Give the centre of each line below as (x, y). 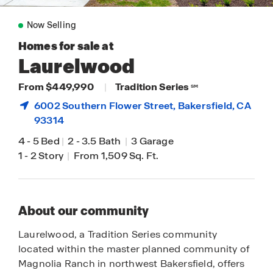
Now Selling (52, 25)
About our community (83, 211)
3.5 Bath (102, 141)
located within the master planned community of (134, 249)
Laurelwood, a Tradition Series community (118, 234)
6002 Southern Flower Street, (106, 106)
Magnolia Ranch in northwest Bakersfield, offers (132, 264)
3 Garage (151, 141)
